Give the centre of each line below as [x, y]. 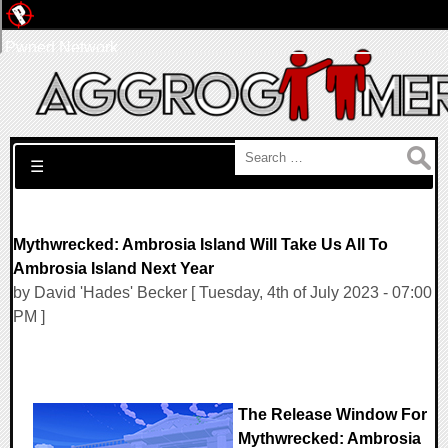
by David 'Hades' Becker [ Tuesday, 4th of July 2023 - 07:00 [222, 292]
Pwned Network [61, 47]
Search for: [51, 151]
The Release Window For [332, 415]
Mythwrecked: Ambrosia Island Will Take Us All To [200, 244]
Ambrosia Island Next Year [113, 268]
